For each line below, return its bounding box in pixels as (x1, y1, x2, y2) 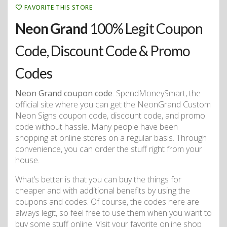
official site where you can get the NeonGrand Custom (15, 98, 211, 110)
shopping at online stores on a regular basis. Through (15, 132, 207, 143)
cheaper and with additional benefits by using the (15, 184, 190, 196)
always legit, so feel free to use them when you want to (15, 207, 212, 218)
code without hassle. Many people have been (15, 121, 178, 132)
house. (15, 154, 40, 166)
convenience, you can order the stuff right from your (15, 143, 202, 155)
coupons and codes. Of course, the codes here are (15, 196, 199, 207)
